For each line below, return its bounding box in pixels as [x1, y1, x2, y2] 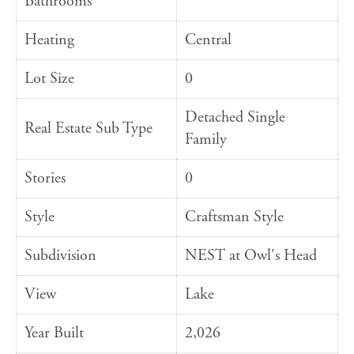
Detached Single [185, 107, 285, 128]
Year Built [24, 323, 84, 344]
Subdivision [24, 246, 96, 266]
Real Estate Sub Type [24, 119, 153, 139]
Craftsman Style [185, 207, 284, 228]
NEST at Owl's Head [185, 246, 317, 266]
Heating [24, 30, 74, 51]
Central [185, 30, 232, 51]
